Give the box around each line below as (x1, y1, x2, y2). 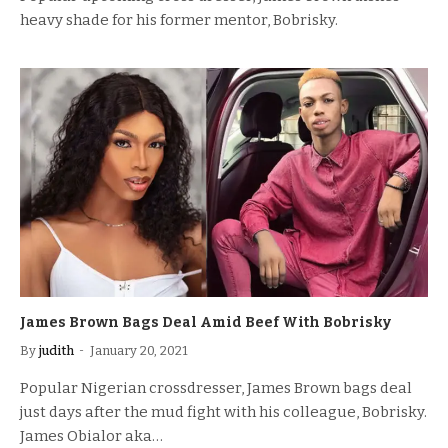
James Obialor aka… (20, 427, 163, 445)
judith (39, 343, 74, 358)
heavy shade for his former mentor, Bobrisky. (20, 10, 338, 29)
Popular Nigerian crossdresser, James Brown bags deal (20, 379, 412, 397)
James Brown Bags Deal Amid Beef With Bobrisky (20, 314, 391, 331)
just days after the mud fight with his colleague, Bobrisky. (20, 403, 427, 421)
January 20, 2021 (90, 343, 188, 358)
